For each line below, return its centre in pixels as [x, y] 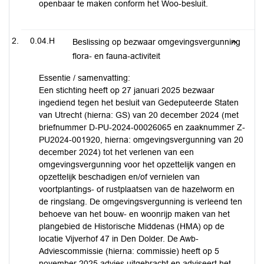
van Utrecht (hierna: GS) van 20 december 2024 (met [139, 115]
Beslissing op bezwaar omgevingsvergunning [156, 42]
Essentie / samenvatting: [85, 78]
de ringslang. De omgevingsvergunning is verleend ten [141, 202]
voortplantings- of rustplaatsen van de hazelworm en [137, 189]
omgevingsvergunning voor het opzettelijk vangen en [137, 164]
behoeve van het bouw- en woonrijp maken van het [134, 214]
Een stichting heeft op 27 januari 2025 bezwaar [127, 90]
